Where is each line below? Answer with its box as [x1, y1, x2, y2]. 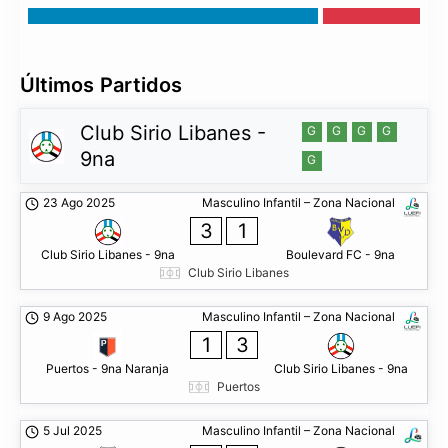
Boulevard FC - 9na [286, 247, 395, 262]
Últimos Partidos [20, 73, 182, 97]
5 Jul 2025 [43, 423, 103, 438]
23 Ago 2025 [43, 195, 116, 210]
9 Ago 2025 [43, 309, 108, 324]
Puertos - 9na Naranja [46, 361, 169, 376]
